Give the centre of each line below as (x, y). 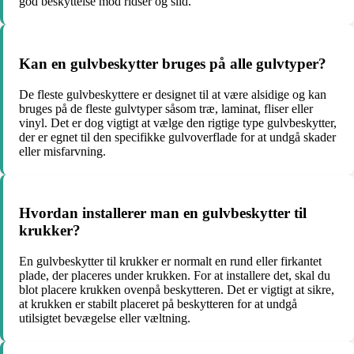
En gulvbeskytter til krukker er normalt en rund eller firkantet (170, 261)
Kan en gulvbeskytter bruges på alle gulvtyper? (173, 63)
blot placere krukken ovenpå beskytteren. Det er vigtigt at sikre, (177, 289)
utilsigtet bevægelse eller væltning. (105, 318)
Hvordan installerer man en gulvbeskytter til (163, 213)
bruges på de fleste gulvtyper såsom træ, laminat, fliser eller (166, 108)
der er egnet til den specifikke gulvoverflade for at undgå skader (177, 137)
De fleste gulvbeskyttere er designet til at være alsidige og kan (173, 94)
